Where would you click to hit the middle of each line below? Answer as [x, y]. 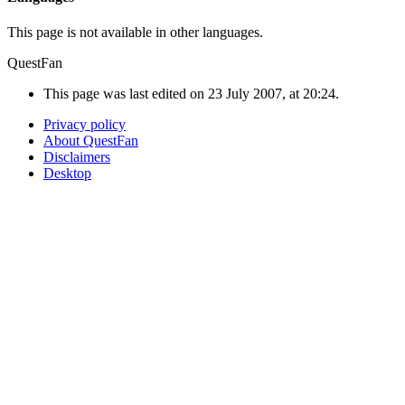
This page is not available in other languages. [135, 32]
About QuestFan [91, 140]
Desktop [67, 173]
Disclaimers [77, 156]
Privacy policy [85, 124]
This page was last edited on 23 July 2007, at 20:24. [191, 93]
